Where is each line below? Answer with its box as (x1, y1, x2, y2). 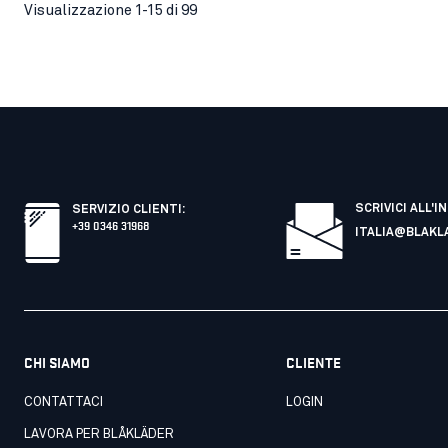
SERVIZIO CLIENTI (72, 204, 182, 216)
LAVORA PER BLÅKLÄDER (24, 428, 174, 441)
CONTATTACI (24, 396, 103, 409)
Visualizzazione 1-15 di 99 (24, 2, 197, 18)
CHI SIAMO (24, 350, 90, 373)
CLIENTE (286, 350, 342, 373)
